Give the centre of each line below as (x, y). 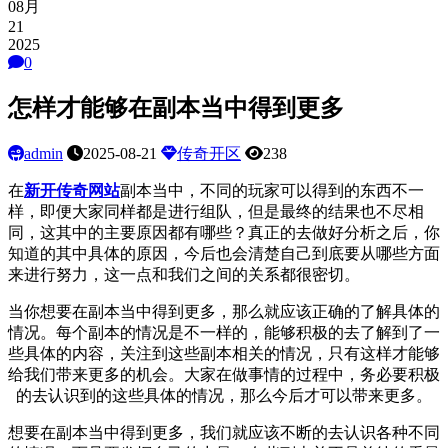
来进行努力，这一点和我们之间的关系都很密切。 (184, 275)
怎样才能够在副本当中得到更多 (176, 108)
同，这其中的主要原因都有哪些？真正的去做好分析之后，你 (224, 233)
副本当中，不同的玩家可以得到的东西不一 (272, 191)
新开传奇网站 (72, 191)
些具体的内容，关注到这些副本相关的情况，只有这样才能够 (224, 354)
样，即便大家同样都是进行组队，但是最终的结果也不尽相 (216, 212)
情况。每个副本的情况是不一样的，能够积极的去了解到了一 (224, 333)
